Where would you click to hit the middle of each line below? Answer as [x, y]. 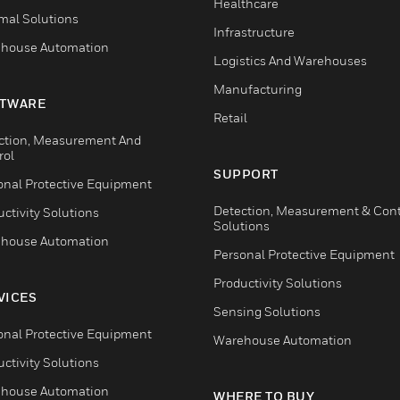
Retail [230, 118]
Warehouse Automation [283, 340]
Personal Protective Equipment [304, 254]
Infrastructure [254, 32]
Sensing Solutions [267, 312]
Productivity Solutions [278, 283]
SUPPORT [246, 174]
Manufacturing [258, 89]
